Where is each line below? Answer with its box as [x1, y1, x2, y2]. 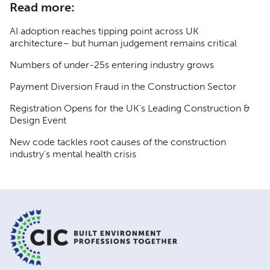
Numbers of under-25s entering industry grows [10, 59, 214, 71]
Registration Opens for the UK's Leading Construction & [10, 102, 250, 114]
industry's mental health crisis [10, 148, 136, 160]
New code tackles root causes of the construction [10, 136, 226, 148]
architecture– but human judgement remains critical [10, 37, 237, 49]
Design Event [10, 115, 66, 126]
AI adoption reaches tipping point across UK [10, 25, 199, 37]
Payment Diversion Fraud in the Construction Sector [10, 81, 236, 92]
